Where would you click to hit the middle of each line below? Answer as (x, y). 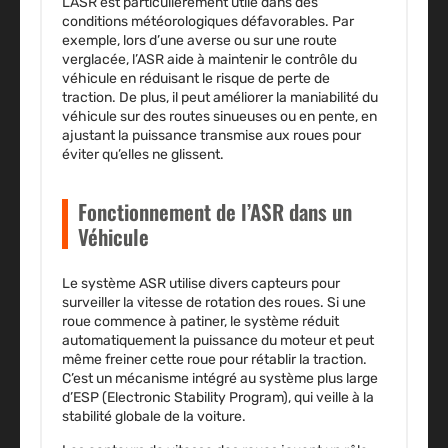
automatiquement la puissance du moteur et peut (218, 341)
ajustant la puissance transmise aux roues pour (211, 136)
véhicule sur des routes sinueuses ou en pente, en (219, 117)
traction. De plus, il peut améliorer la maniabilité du (220, 98)
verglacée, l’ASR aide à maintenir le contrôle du (209, 60)
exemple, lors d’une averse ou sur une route (199, 41)
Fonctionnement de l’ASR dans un (215, 212)
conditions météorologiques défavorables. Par (208, 22)
